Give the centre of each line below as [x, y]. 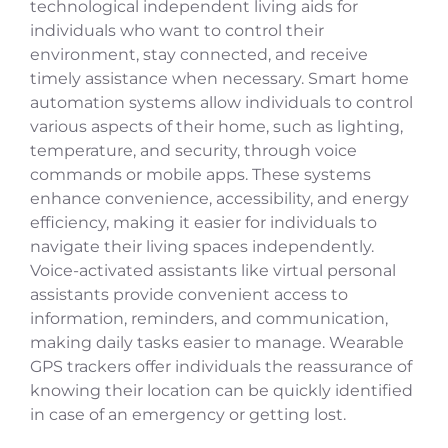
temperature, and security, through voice [193, 151]
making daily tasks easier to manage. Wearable [217, 343]
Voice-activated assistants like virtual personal [213, 271]
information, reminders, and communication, [209, 319]
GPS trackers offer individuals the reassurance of [221, 367]
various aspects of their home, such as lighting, [216, 127]
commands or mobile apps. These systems [200, 175]
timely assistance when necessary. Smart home [219, 79]
